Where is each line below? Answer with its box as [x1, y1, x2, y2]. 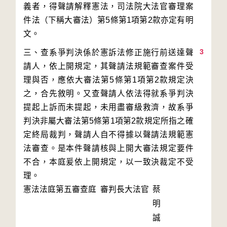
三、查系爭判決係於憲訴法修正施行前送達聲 [23, 48, 194, 57]
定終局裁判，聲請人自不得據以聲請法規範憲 [23, 130, 194, 139]
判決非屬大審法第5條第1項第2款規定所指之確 [23, 117, 194, 125]
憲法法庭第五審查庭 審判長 [23, 185, 125, 194]
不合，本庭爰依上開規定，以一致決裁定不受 [23, 158, 194, 166]
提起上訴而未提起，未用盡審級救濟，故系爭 [23, 103, 194, 111]
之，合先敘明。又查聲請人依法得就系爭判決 [23, 89, 194, 98]
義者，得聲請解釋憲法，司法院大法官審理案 [23, 2, 194, 11]
